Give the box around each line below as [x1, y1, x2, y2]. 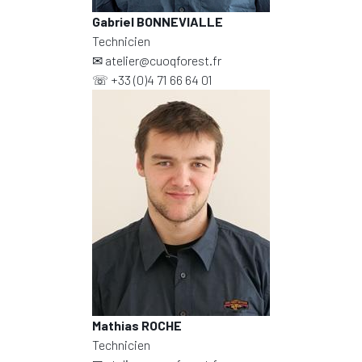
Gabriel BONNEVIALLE [92, 14, 223, 29]
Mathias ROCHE [92, 318, 182, 333]
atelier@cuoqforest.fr [105, 53, 221, 68]
